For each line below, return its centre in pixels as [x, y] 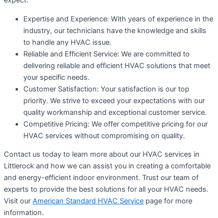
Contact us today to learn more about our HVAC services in [102, 154]
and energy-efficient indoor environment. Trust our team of [101, 178]
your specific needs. [56, 77]
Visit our [18, 201]
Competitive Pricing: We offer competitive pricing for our [116, 124]
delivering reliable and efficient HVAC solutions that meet [117, 65]
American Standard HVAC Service [88, 201]
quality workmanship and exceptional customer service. [115, 112]
